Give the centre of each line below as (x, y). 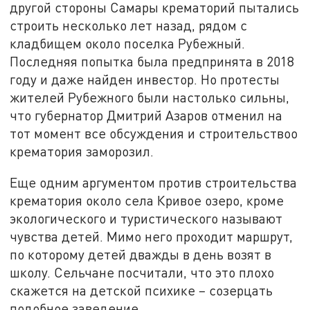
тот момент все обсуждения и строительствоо (154, 133)
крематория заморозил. (82, 151)
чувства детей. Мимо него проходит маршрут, (152, 237)
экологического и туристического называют (146, 219)
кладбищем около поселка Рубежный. (128, 43)
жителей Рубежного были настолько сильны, (150, 97)
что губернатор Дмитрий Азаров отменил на (146, 115)
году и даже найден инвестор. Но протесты (145, 79)
